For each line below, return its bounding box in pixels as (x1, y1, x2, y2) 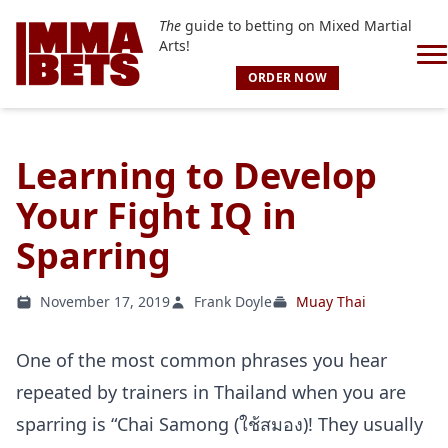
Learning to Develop (16, 151, 377, 200)
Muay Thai (296, 292, 366, 311)
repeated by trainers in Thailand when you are (16, 380, 406, 404)
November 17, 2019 (40, 292, 170, 311)
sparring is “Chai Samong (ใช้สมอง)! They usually (16, 412, 423, 436)
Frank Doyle (194, 292, 272, 311)
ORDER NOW (247, 69, 328, 86)
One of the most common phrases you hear (16, 348, 387, 372)
